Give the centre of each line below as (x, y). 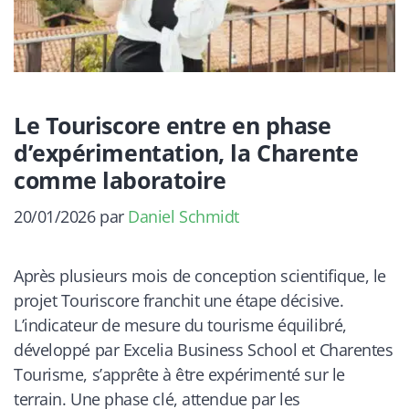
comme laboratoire (120, 179)
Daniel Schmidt (184, 216)
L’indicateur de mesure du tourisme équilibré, (180, 325)
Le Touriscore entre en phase (173, 125)
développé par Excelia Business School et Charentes (204, 349)
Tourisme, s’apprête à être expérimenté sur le (179, 374)
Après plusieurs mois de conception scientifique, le (200, 275)
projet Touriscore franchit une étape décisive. (179, 300)
